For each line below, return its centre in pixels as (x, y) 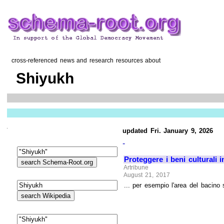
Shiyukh (42, 78)
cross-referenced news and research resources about (84, 61)
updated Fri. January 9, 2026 (168, 130)
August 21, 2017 (147, 175)
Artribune (136, 167)
